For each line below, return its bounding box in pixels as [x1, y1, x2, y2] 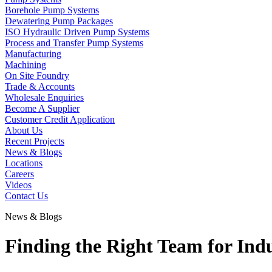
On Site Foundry [5, 70, 69, 81]
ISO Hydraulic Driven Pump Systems [5, 27, 149, 37]
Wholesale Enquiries [5, 92, 84, 103]
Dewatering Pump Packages [5, 16, 113, 26]
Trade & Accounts [5, 81, 75, 92]
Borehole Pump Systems [5, 5, 99, 15]
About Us [5, 125, 42, 135]
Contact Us [5, 191, 48, 201]
